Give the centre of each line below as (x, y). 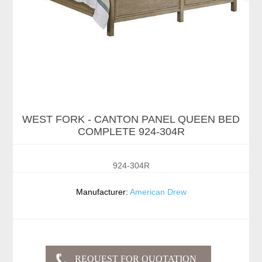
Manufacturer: (102, 192)
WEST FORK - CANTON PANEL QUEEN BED (131, 120)
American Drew (158, 192)
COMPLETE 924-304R (131, 132)
